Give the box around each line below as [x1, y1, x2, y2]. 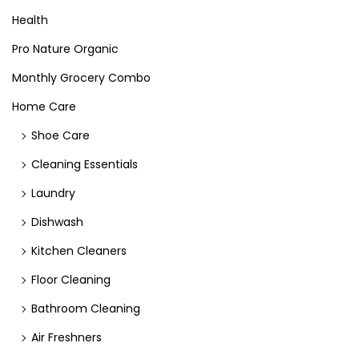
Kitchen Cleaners [31, 243, 127, 259]
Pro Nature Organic [12, 41, 119, 57]
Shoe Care [31, 127, 90, 143]
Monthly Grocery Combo [12, 70, 151, 86]
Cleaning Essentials [31, 156, 138, 172]
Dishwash [31, 214, 83, 230]
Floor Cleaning [31, 272, 111, 288]
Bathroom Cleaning [31, 301, 140, 317]
